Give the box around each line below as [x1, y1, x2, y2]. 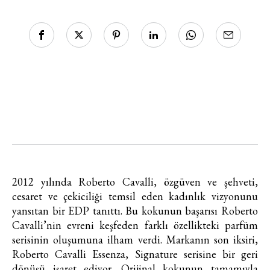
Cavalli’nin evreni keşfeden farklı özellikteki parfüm [12, 218, 258, 233]
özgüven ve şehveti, [163, 175, 259, 189]
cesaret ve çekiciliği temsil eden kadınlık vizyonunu [12, 189, 258, 204]
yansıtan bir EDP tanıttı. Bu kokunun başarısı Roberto [12, 204, 258, 218]
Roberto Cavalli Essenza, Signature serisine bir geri [12, 247, 258, 262]
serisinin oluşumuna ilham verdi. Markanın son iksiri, [12, 233, 258, 247]
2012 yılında [12, 175, 79, 189]
